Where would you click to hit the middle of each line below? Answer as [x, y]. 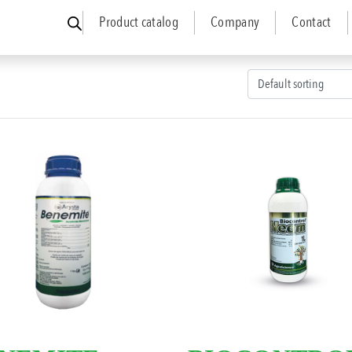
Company [235, 23]
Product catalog [139, 23]
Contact [312, 23]
